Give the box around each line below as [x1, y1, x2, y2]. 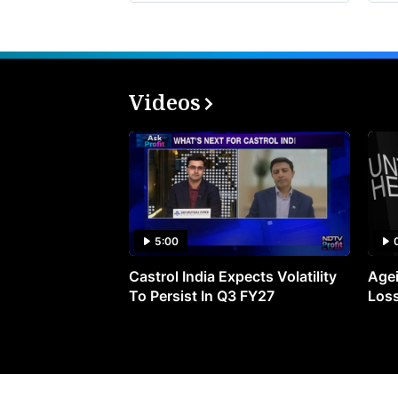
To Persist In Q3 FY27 [129, 287, 275, 306]
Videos [129, 87, 201, 117]
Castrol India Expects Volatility [129, 267, 337, 286]
